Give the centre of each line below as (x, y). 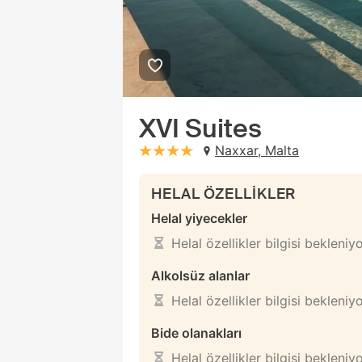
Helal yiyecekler (199, 218)
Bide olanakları (196, 333)
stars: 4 (213, 150)
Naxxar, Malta (257, 150)
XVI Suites (200, 128)
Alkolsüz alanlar (200, 276)
